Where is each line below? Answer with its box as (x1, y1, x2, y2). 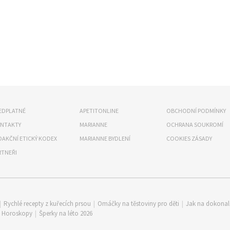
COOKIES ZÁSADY (166, 135, 212, 142)
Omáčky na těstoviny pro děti (98, 199, 179, 208)
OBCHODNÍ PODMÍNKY (166, 107, 226, 114)
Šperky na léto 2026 (39, 209, 92, 218)
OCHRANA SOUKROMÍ (166, 121, 223, 128)
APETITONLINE (80, 107, 119, 114)
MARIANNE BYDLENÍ (80, 135, 130, 142)
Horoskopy (2, 209, 32, 218)
